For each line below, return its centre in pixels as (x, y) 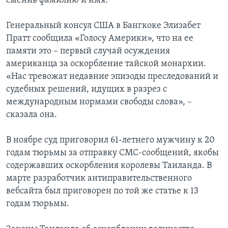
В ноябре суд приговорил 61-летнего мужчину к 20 (110, 140)
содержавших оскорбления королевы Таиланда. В (109, 166)
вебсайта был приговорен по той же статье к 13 (102, 191)
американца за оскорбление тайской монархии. (106, 64)
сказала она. (32, 115)
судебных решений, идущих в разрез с (87, 90)
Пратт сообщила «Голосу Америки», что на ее (100, 39)
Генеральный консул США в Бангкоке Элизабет (103, 26)
